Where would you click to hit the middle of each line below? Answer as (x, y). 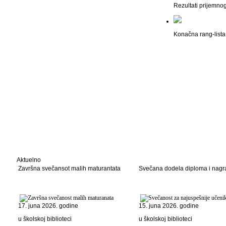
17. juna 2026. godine (48, 206)
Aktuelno (29, 160)
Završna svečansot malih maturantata (69, 168)
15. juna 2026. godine (169, 206)
